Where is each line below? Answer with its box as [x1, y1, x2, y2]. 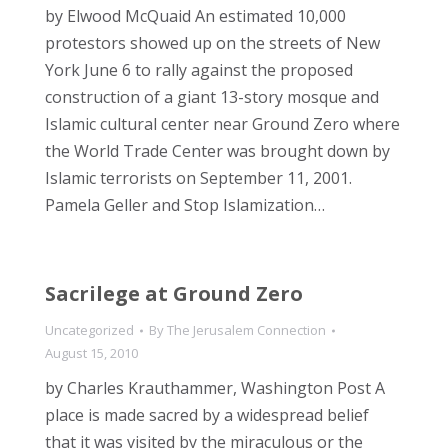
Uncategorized [45, 321, 134, 339]
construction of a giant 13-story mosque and [45, 86, 379, 108]
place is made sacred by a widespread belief [45, 404, 369, 426]
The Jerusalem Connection [167, 321, 326, 339]
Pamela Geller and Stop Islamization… [45, 194, 325, 216]
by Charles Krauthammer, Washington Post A [45, 377, 385, 399]
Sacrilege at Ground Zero [45, 280, 303, 307]
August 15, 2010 [45, 344, 138, 362]
